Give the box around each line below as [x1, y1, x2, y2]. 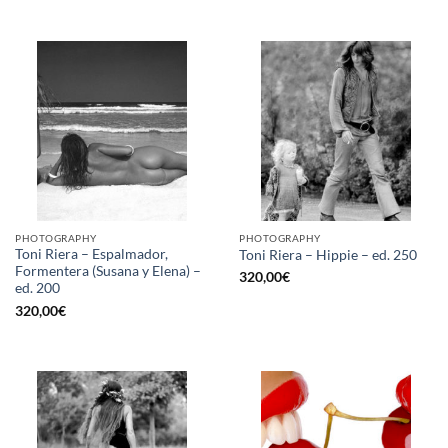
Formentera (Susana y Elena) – [15, 263, 201, 280]
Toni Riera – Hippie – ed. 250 [239, 246, 417, 263]
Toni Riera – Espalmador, [15, 246, 168, 263]
